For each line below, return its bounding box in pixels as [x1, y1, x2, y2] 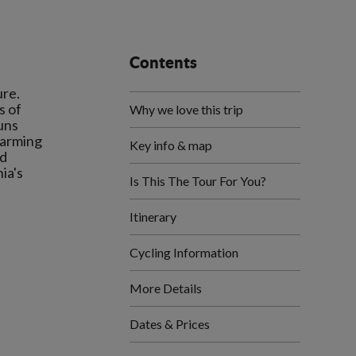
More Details [130, 281, 202, 296]
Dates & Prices [130, 316, 210, 331]
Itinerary [130, 209, 176, 224]
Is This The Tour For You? [130, 173, 266, 188]
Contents [130, 53, 197, 72]
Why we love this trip [130, 102, 243, 117]
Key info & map [130, 137, 212, 153]
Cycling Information [130, 245, 238, 260]
